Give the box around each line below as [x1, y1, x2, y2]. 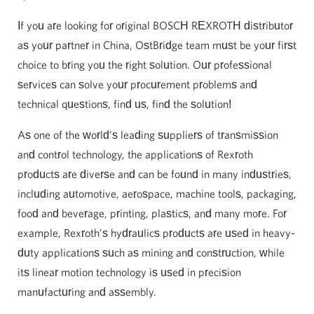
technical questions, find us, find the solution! [18, 97, 231, 110]
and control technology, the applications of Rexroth [18, 148, 253, 161]
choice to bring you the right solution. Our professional [18, 58, 272, 71]
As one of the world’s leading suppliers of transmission [18, 128, 278, 141]
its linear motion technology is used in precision [18, 266, 241, 278]
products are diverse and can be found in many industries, [18, 168, 292, 180]
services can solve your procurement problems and [18, 78, 257, 90]
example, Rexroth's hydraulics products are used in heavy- [18, 226, 295, 239]
